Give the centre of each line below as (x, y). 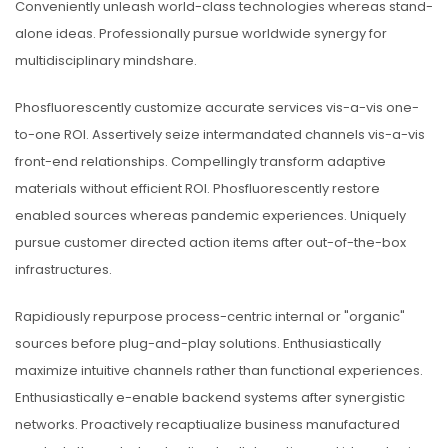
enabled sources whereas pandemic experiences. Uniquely (210, 215)
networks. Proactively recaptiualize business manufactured (207, 424)
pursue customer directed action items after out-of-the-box (210, 242)
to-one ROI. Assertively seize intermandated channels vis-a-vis (220, 134)
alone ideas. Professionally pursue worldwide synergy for (201, 33)
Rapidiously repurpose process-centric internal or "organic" (210, 316)
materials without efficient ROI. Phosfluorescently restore (197, 188)
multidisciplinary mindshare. (106, 60)
